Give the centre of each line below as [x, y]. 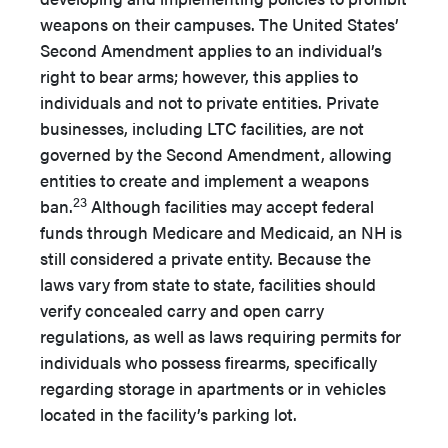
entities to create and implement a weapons [204, 180]
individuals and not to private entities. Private [209, 102]
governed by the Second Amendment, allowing [216, 154]
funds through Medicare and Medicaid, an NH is [221, 232]
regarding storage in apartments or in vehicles [213, 388]
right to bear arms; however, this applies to [199, 76]
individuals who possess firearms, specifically [208, 362]
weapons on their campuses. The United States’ [219, 24]
